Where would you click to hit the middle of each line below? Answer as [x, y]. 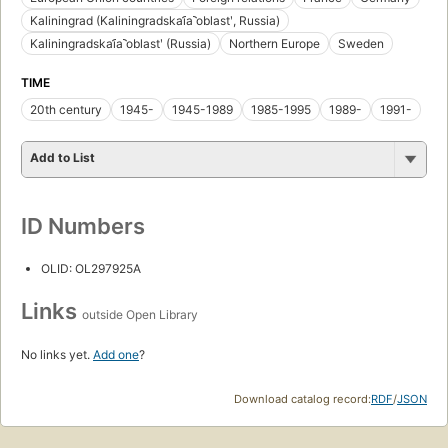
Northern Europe [274, 43]
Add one [116, 354]
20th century [66, 109]
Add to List [62, 157]
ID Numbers [83, 225]
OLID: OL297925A [91, 268]
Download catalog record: [302, 398]
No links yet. [57, 354]
